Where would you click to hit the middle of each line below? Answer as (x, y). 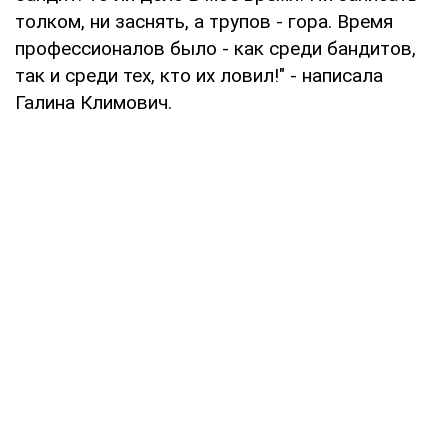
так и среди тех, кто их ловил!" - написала (199, 76)
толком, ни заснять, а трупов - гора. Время (204, 22)
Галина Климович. (93, 103)
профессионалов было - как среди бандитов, (215, 49)
